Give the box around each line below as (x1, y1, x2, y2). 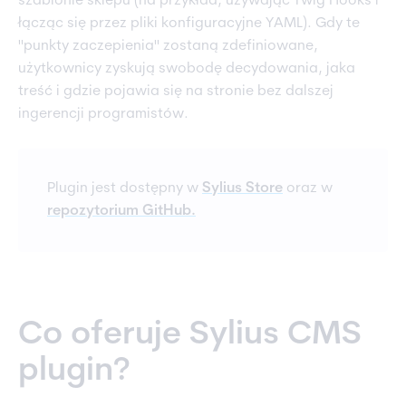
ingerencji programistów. (18, 107, 188, 122)
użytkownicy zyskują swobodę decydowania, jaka (18, 62, 355, 77)
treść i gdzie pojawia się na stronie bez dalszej (18, 84, 333, 100)
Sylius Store (202, 181, 283, 197)
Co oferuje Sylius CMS (18, 319, 362, 353)
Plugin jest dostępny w (47, 181, 202, 197)
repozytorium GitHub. (47, 204, 196, 219)
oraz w (283, 181, 333, 197)
